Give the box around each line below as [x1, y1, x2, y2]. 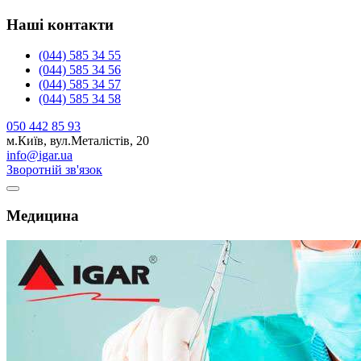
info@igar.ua [6, 148, 73, 163]
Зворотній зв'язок [6, 163, 102, 177]
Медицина [6, 207, 79, 225]
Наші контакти [6, 15, 114, 33]
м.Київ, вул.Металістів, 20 [6, 134, 149, 148]
